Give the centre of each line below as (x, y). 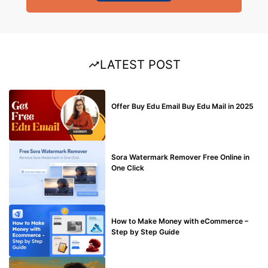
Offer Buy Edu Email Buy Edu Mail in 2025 (183, 106)
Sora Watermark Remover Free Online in (181, 157)
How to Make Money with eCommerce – (180, 221)
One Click (128, 167)
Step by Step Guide (146, 232)
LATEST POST (140, 65)
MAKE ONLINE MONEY (140, 210)
